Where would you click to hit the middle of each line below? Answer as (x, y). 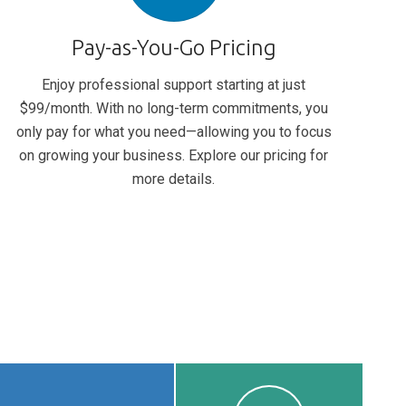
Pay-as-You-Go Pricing (174, 47)
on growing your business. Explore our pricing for (174, 155)
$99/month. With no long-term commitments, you (174, 108)
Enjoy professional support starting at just (174, 84)
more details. (174, 179)
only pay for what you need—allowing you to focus (174, 131)
